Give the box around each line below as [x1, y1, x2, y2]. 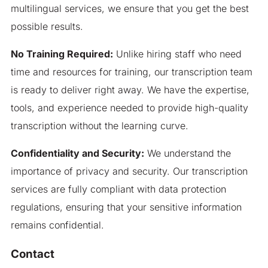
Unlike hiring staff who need [112, 48, 242, 60]
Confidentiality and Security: [10, 147, 144, 160]
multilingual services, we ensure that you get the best [10, 2, 249, 15]
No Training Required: [10, 48, 113, 60]
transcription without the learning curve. [10, 120, 188, 132]
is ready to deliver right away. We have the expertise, [10, 84, 249, 96]
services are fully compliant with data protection [10, 183, 226, 196]
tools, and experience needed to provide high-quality [10, 102, 248, 114]
